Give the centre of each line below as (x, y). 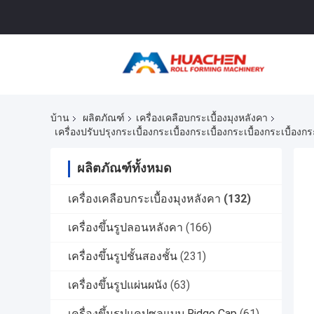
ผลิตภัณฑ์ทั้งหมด (124, 168)
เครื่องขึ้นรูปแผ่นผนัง (118, 285)
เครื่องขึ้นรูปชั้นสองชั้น (123, 256)
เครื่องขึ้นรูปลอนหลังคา (125, 227)
